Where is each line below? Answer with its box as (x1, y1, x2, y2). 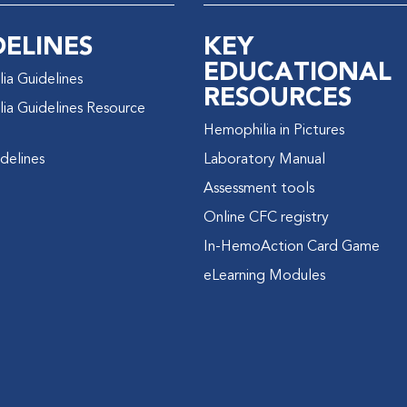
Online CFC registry (203, 210, 329, 225)
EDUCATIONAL (203, 52, 392, 93)
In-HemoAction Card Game (203, 239, 380, 254)
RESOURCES (203, 77, 352, 118)
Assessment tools (203, 181, 314, 196)
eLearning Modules (203, 268, 325, 283)
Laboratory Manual (203, 152, 325, 167)
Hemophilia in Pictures (203, 123, 344, 138)
